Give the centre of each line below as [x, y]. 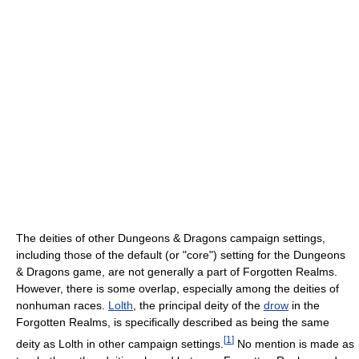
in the [304, 305]
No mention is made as [294, 343]
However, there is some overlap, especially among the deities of [177, 288]
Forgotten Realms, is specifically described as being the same [173, 322]
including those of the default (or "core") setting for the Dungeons [181, 255]
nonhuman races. [62, 305]
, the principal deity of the [198, 305]
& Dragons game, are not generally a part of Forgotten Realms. [177, 272]
